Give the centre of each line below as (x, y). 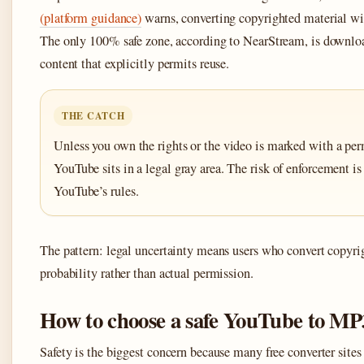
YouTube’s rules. (96, 191)
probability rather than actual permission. (147, 273)
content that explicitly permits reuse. (135, 64)
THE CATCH (93, 116)
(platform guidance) (91, 18)
